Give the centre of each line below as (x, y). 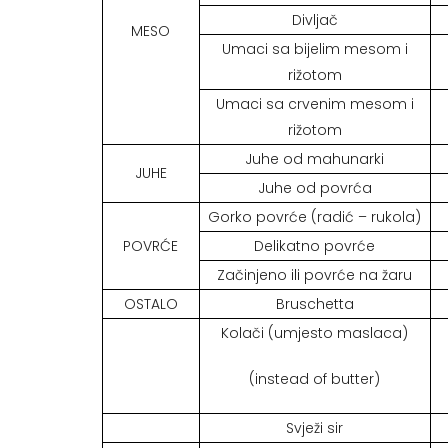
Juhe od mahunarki (315, 159)
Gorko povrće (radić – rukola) (315, 217)
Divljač (314, 20)
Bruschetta (314, 304)
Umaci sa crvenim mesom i (314, 104)
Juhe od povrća (314, 188)
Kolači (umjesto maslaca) (315, 333)
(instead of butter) (315, 379)
